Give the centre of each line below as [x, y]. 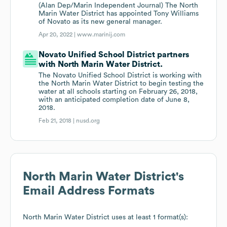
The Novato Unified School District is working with [120, 76]
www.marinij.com [101, 35]
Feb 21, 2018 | [58, 121]
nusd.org [88, 121]
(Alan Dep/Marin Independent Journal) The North [119, 6]
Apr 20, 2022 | [58, 35]
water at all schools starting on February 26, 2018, [118, 92]
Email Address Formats [89, 191]
